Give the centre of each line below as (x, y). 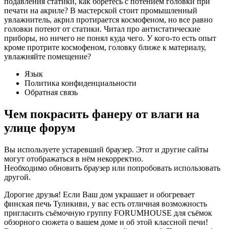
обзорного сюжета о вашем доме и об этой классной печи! (106, 222)
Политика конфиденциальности (81, 83)
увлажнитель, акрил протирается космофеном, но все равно (108, 20)
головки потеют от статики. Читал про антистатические (102, 29)
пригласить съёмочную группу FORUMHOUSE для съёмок (108, 213)
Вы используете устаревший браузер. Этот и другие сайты (106, 150)
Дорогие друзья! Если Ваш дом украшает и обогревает (99, 195)
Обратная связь (51, 93)
